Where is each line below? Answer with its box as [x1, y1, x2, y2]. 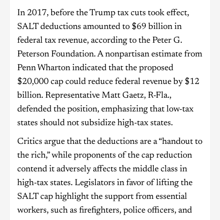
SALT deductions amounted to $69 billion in [17, 23, 182, 32]
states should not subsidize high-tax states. [17, 119, 173, 128]
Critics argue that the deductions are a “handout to [17, 137, 202, 147]
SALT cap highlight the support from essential [17, 192, 187, 202]
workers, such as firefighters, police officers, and [17, 206, 192, 216]
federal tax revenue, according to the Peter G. [17, 36, 182, 46]
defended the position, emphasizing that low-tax [17, 105, 193, 114]
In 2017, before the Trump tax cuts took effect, [17, 9, 189, 18]
